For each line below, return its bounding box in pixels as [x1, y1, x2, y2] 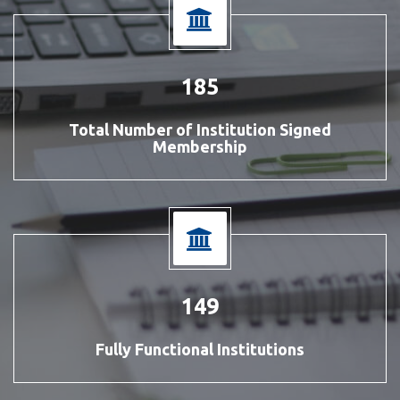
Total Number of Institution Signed [69, 121, 331, 139]
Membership [153, 137, 247, 156]
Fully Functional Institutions [96, 340, 304, 359]
